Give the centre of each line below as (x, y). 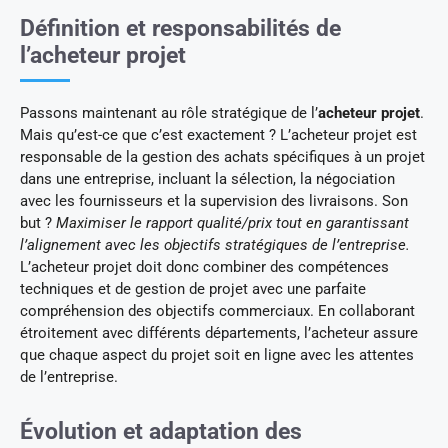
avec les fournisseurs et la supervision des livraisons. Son (214, 201)
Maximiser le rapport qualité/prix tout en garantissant (232, 223)
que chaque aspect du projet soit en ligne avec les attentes (217, 355)
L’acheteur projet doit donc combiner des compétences (204, 267)
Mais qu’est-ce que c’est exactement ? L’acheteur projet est (218, 135)
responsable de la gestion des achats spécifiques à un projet (222, 157)
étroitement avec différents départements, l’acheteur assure (219, 333)
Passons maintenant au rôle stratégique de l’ (169, 113)
